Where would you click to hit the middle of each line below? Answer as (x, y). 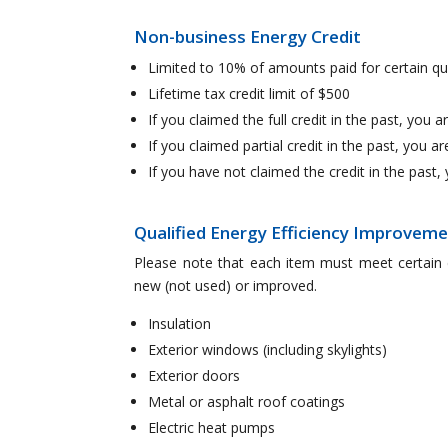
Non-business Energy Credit (248, 37)
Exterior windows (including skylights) (268, 350)
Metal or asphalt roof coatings (247, 402)
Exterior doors (194, 376)
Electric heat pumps (212, 428)
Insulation (180, 324)
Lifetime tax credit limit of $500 (249, 94)
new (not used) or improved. (226, 286)
